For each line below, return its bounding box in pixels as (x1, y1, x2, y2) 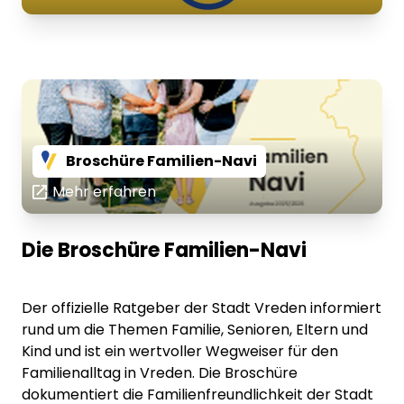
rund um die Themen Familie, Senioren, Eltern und (22, 318, 368, 340)
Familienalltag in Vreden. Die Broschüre (22, 362, 298, 383)
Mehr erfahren (52, 180, 156, 202)
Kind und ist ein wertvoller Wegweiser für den (22, 340, 338, 362)
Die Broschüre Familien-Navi (22, 235, 307, 264)
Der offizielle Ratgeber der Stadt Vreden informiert (22, 297, 381, 318)
